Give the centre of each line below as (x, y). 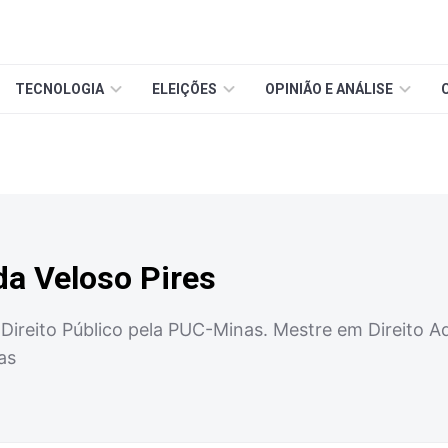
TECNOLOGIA (59, 89)
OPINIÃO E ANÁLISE (329, 89)
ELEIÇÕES (184, 89)
